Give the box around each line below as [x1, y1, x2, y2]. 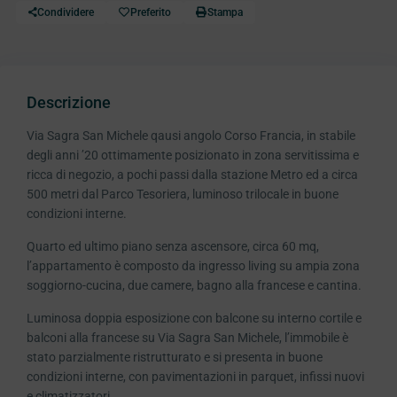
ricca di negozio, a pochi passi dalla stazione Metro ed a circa [27, 167, 358, 183]
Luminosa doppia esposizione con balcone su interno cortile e [27, 311, 362, 326]
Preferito [129, 5, 171, 19]
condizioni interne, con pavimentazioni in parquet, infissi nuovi [27, 370, 364, 385]
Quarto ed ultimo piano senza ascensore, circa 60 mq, [27, 239, 319, 254]
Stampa [206, 5, 243, 19]
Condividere [36, 5, 94, 19]
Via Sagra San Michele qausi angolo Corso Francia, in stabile [27, 128, 355, 144]
